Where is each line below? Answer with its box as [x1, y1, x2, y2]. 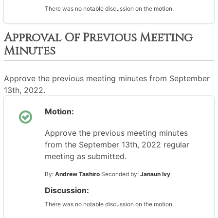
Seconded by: [100, 170, 140, 178]
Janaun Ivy [140, 170, 170, 178]
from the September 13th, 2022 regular [45, 140, 189, 149]
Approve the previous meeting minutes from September [4, 73, 210, 83]
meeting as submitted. [45, 151, 127, 161]
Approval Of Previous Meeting [4, 30, 193, 46]
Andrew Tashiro [55, 170, 100, 178]
